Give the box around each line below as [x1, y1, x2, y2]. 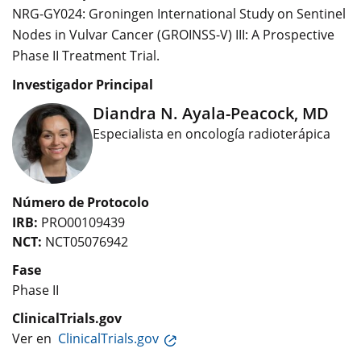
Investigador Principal [12, 76, 153, 93]
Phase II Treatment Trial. [12, 47, 160, 64]
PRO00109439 [38, 214, 125, 231]
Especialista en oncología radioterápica [93, 125, 330, 143]
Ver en [12, 330, 58, 347]
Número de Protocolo [12, 193, 149, 211]
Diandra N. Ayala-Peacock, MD [93, 102, 329, 124]
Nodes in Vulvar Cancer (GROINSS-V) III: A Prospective [12, 26, 334, 44]
